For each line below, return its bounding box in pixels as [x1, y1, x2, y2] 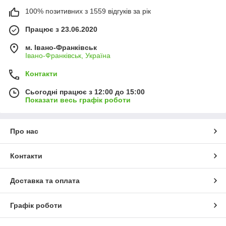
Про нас [10, 127, 38, 135]
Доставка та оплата [10, 176, 80, 185]
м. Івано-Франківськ [25, 43, 97, 51]
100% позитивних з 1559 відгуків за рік [25, 7, 151, 15]
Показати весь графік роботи [25, 95, 131, 104]
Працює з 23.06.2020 [25, 25, 97, 33]
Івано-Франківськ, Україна [25, 51, 110, 60]
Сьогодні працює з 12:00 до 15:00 [25, 87, 145, 96]
